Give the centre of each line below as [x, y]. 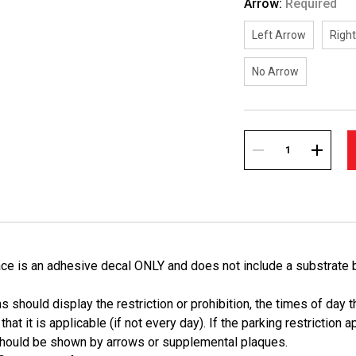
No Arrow [276, 72]
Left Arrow [279, 35]
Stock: [263, 151]
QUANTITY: [285, 207]
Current [266, 137]
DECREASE [284, 169]
